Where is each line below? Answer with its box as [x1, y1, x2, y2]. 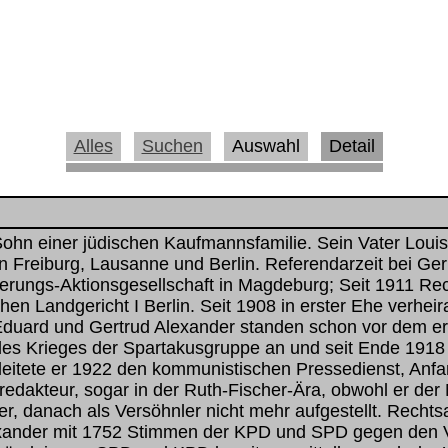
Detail [328, 136, 375, 157]
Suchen [141, 136, 203, 157]
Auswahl [231, 136, 300, 157]
